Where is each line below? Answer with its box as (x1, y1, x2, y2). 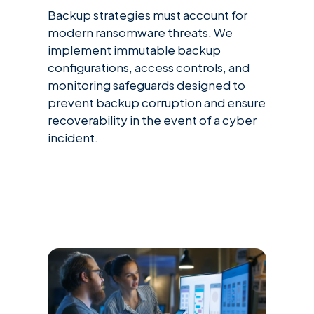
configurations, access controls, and (48, 60, 250, 76)
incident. (48, 130, 98, 146)
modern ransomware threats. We (48, 25, 233, 41)
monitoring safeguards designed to (48, 77, 245, 93)
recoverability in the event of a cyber (48, 112, 257, 128)
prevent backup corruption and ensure (48, 95, 266, 111)
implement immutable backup (48, 42, 221, 58)
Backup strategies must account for (48, 7, 247, 23)
